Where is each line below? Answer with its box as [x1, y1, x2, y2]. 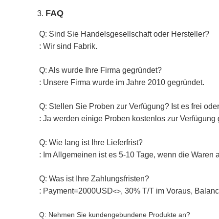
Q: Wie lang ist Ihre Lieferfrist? [39, 138, 143, 147]
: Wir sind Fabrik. [39, 42, 97, 50]
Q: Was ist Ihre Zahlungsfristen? [39, 175, 149, 183]
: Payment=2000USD [39, 187, 113, 195]
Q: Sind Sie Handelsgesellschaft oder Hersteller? [39, 30, 209, 38]
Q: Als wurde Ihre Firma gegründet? [39, 66, 162, 74]
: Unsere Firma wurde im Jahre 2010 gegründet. [39, 78, 204, 87]
